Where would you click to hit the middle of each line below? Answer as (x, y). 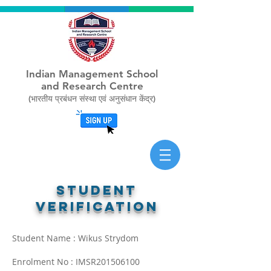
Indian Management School (92, 74)
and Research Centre (92, 86)
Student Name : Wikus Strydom (75, 238)
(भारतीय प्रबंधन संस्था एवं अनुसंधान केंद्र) (92, 99)
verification (97, 207)
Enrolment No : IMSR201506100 (76, 262)
